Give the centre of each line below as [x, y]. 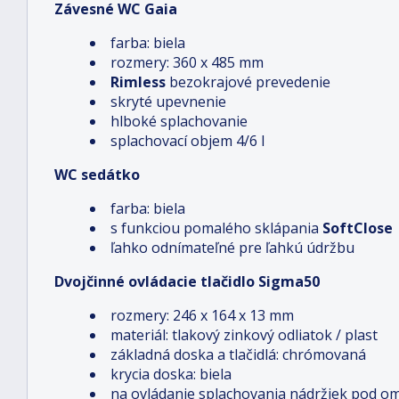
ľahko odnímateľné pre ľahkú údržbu [232, 248]
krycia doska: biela [171, 374]
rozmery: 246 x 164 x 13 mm [202, 315]
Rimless [138, 82]
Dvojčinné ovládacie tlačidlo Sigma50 [187, 281]
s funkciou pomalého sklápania [216, 228]
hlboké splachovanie [179, 121]
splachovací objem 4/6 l [187, 141]
